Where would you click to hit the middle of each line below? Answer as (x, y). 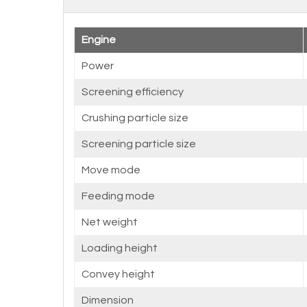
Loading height (120, 248)
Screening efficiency (133, 92)
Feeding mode (118, 196)
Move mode (111, 170)
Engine (99, 40)
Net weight (110, 222)
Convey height (118, 274)
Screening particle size (139, 144)
